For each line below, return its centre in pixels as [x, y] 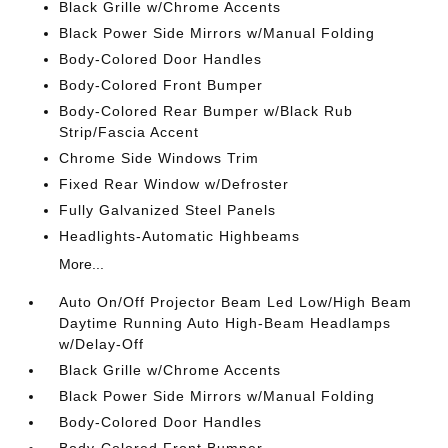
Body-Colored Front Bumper [161, 85]
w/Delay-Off [102, 344]
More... [82, 264]
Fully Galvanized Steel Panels [168, 210]
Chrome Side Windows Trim [159, 158]
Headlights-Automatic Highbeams [180, 236]
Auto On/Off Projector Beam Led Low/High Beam [236, 302]
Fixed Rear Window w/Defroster [174, 184]
